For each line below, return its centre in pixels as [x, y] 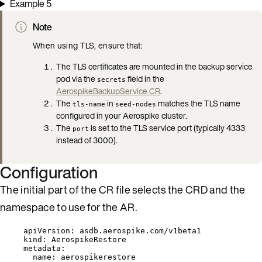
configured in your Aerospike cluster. [122, 115]
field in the [145, 78]
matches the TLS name [198, 103]
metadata [42, 248]
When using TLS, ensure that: [88, 45]
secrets [111, 79]
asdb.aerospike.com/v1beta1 [140, 230]
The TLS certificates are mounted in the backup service [154, 66]
